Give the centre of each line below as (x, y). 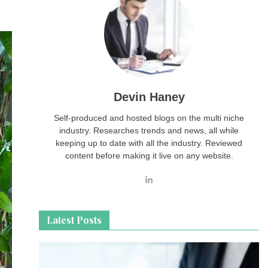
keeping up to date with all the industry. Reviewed (149, 143)
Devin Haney (149, 97)
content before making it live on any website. (149, 156)
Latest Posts (74, 220)
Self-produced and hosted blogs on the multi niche (149, 118)
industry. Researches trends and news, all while (149, 130)
